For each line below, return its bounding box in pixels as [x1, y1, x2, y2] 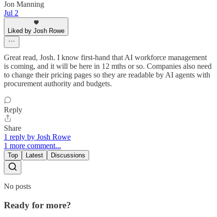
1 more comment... [4, 141, 61, 150]
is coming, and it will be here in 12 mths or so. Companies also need [4, 62, 212, 71]
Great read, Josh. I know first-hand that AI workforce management [4, 53, 207, 62]
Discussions [51, 152, 85, 159]
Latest [26, 152, 43, 159]
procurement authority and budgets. [4, 79, 112, 88]
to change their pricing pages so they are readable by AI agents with [4, 71, 210, 79]
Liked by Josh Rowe [8, 27, 64, 35]
